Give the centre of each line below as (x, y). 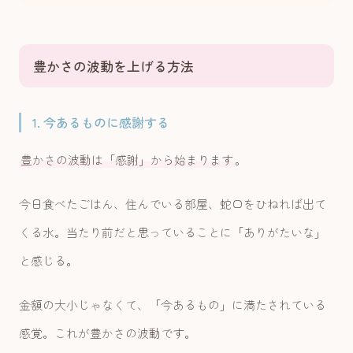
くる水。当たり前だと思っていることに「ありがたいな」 (173, 232)
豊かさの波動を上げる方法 (113, 66)
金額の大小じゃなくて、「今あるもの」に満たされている (173, 305)
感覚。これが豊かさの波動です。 (108, 333)
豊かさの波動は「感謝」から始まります (127, 160)
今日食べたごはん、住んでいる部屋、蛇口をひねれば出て (173, 204)
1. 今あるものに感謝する (101, 123)
